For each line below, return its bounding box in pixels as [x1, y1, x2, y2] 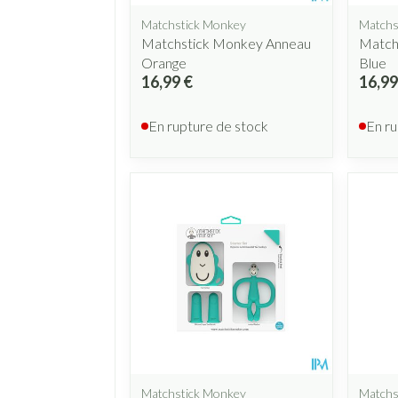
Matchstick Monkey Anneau [141, 34, 311, 52]
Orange [141, 53, 187, 71]
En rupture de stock [148, 116, 268, 134]
